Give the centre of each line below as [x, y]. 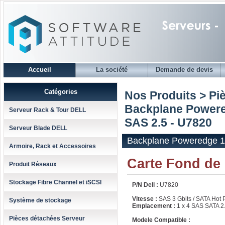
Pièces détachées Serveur [47, 218]
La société [112, 70]
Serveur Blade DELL [38, 128]
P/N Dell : [145, 185]
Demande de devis [184, 70]
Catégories [61, 92]
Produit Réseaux [33, 164]
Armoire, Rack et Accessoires [52, 146]
